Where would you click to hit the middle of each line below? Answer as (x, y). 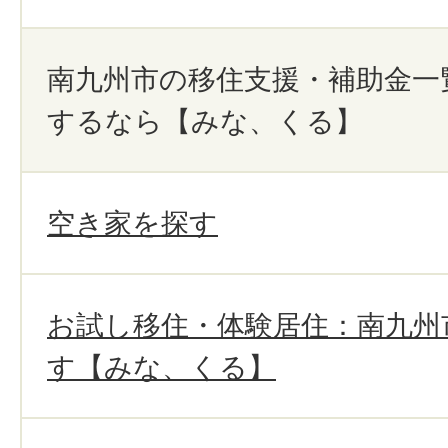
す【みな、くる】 (161, 367)
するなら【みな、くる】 (205, 121)
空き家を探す (132, 223)
